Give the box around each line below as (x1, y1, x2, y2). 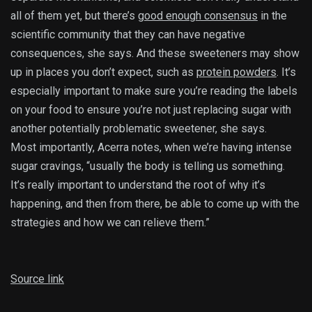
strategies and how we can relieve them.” (10, 215, 210, 229)
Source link (10, 272, 64, 286)
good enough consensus (138, 8, 258, 22)
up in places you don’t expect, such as (10, 65, 196, 79)
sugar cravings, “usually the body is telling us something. (10, 159, 285, 173)
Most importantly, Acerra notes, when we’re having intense (10, 140, 292, 154)
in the (258, 8, 287, 22)
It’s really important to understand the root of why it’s (10, 178, 265, 192)
